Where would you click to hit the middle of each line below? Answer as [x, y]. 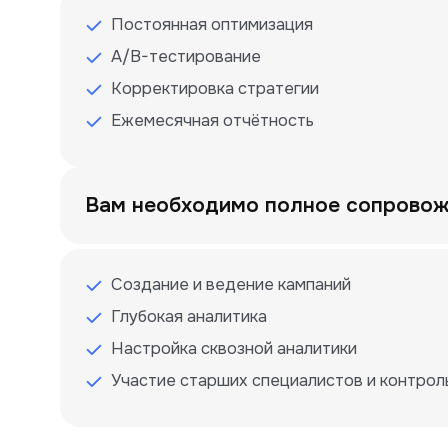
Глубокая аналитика [189, 316]
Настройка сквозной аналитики [234, 348]
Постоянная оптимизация [212, 24]
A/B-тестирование [186, 56]
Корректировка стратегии [215, 88]
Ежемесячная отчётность [212, 120]
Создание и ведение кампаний [231, 284]
